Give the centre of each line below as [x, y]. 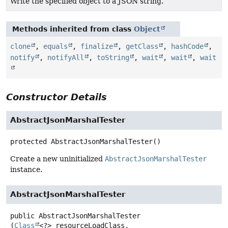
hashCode [187, 46]
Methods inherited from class [73, 29]
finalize [97, 46]
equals [55, 46]
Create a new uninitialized [58, 159]
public [22, 216]
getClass [142, 46]
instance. [26, 169]
